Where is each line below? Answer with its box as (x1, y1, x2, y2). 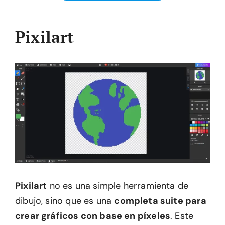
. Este (170, 210, 194, 222)
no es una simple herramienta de (47, 180, 189, 192)
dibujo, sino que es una (15, 195, 115, 207)
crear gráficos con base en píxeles (15, 210, 171, 222)
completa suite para (114, 195, 206, 207)
